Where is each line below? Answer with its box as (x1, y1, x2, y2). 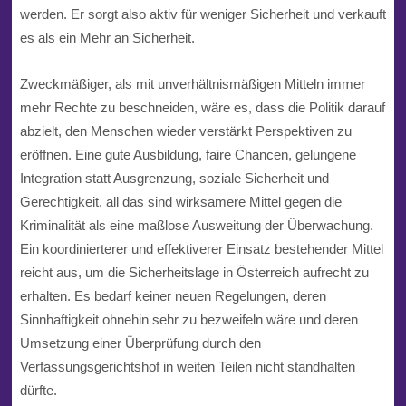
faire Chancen (205, 146, 288, 162)
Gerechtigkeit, (19, 193, 102, 209)
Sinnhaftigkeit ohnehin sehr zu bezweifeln (19, 311, 263, 327)
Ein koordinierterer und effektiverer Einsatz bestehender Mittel (19, 240, 383, 256)
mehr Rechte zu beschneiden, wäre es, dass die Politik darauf (19, 99, 385, 115)
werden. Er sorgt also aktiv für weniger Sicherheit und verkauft (19, 6, 386, 23)
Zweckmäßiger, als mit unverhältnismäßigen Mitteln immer (19, 75, 365, 92)
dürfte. (19, 382, 61, 398)
